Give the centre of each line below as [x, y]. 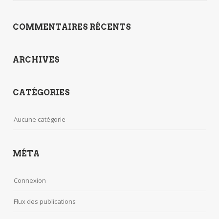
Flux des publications [45, 201]
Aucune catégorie [40, 119]
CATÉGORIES [42, 93]
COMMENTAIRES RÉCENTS [72, 27]
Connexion [30, 180]
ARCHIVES [36, 60]
